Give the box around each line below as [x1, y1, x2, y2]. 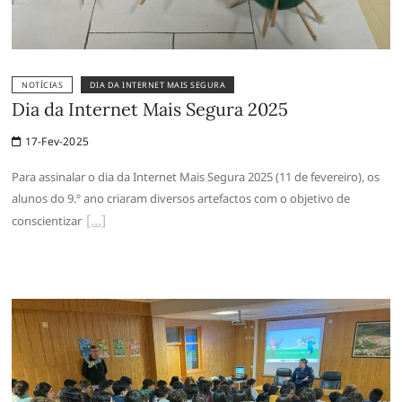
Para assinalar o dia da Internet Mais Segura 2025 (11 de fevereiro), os [12, 168, 380, 185]
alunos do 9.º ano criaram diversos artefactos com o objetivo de [12, 189, 351, 206]
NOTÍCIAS [22, 78, 64, 91]
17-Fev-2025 [22, 133, 90, 149]
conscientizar [12, 212, 83, 229]
